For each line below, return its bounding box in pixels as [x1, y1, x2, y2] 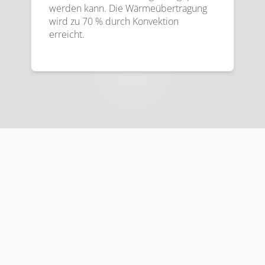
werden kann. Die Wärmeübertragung [49, 2, 207, 15]
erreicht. [49, 28, 85, 41]
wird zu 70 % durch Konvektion [49, 15, 179, 28]
